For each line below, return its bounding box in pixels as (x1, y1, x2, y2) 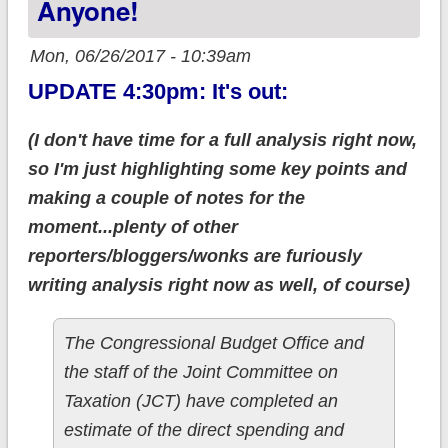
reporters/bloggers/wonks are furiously (27, 246, 362, 267)
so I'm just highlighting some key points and (27, 159, 407, 180)
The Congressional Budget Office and (63, 333, 364, 354)
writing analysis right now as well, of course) (27, 275, 410, 296)
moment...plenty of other (27, 217, 238, 238)
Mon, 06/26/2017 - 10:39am (29, 46, 251, 67)
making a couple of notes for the (27, 188, 305, 209)
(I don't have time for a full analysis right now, (27, 130, 417, 151)
